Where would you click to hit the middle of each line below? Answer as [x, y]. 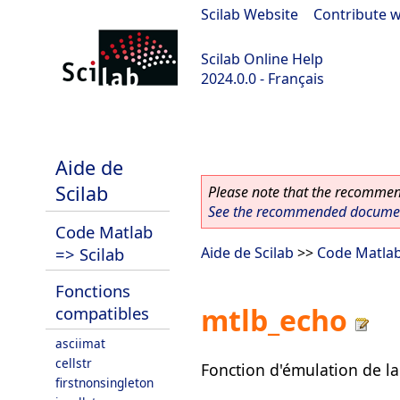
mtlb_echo [274, 321]
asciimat [80, 343]
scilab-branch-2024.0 [79, 126]
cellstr [74, 363]
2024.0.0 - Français [262, 79]
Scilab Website [250, 14]
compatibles [102, 313]
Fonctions [93, 291]
